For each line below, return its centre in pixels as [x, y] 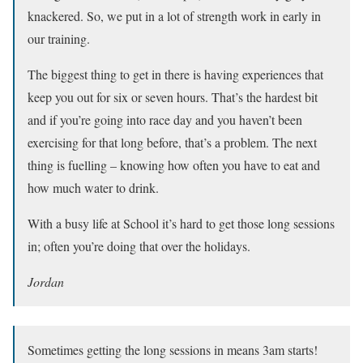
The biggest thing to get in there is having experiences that [175, 74]
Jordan [46, 281]
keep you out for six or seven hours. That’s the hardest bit [173, 96]
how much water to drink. [93, 187]
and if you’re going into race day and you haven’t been [165, 119]
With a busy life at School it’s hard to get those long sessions [181, 223]
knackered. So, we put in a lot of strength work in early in [174, 15]
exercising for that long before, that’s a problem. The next [172, 142]
